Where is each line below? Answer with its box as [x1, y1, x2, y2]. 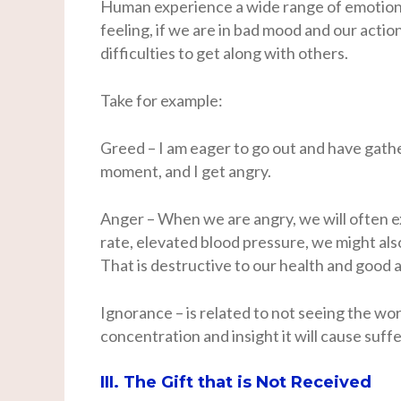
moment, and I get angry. [100, 160, 274, 181]
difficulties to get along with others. [100, 42, 348, 63]
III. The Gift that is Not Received [100, 371, 371, 392]
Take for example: [100, 90, 223, 110]
